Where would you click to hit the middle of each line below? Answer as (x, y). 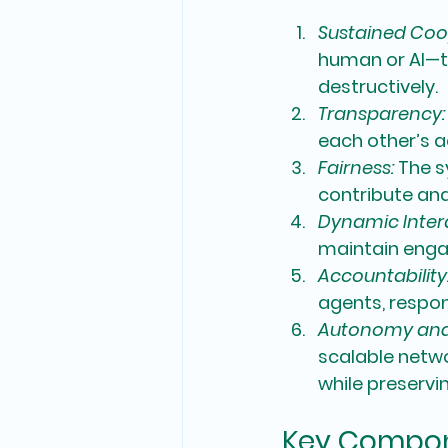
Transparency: (381, 113)
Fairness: (358, 167)
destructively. (378, 86)
